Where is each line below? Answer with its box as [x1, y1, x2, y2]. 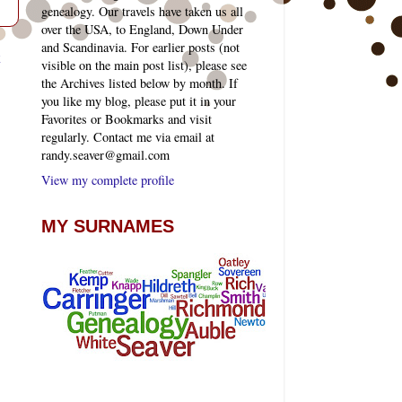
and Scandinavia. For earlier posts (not [41, 39, 240, 57]
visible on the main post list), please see [41, 57, 247, 74]
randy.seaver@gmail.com [41, 146, 170, 164]
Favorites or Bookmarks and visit [41, 110, 212, 128]
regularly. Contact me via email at [41, 128, 214, 146]
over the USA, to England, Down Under [41, 21, 243, 39]
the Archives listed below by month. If [41, 74, 238, 92]
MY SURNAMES [41, 215, 174, 236]
